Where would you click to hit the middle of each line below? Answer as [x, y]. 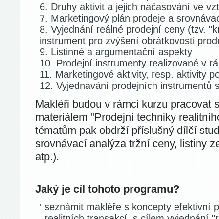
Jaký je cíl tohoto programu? [107, 189]
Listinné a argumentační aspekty [121, 52]
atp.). [47, 157]
